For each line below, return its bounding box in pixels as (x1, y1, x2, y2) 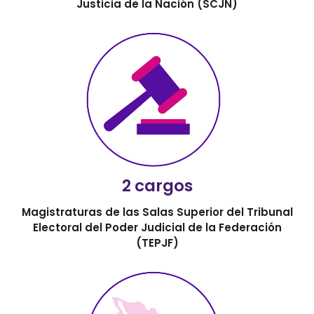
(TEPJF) (135, 235, 179, 250)
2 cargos (121, 174, 193, 197)
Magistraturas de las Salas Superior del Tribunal (21, 204, 293, 219)
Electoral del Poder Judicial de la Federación (32, 219, 282, 235)
